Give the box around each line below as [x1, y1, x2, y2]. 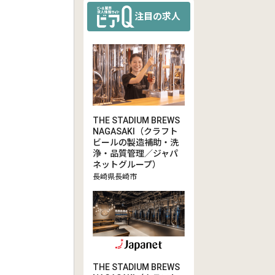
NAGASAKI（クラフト [93, 126, 178, 136]
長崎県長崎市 [93, 172, 137, 181]
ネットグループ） [93, 160, 161, 169]
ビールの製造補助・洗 [93, 137, 179, 147]
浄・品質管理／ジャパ [93, 149, 178, 158]
